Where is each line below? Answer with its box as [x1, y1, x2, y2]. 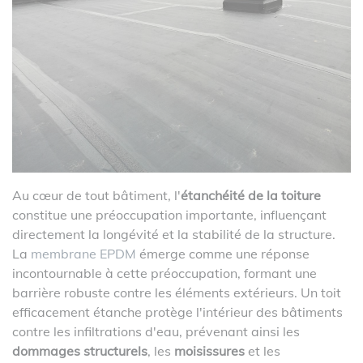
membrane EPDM [31, 246, 139, 262]
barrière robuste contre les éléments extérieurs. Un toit [12, 284, 341, 301]
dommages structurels [12, 343, 147, 359]
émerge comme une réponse [139, 246, 310, 262]
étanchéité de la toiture [181, 187, 321, 203]
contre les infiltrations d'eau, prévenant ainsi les [12, 323, 300, 340]
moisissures [174, 343, 245, 359]
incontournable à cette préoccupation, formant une [12, 265, 317, 281]
